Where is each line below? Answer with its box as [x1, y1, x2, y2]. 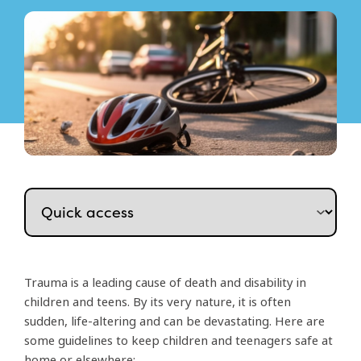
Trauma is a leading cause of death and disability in [24, 274, 306, 293]
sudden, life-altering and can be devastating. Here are [24, 313, 325, 331]
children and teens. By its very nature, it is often [24, 293, 291, 312]
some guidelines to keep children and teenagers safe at [24, 332, 333, 351]
